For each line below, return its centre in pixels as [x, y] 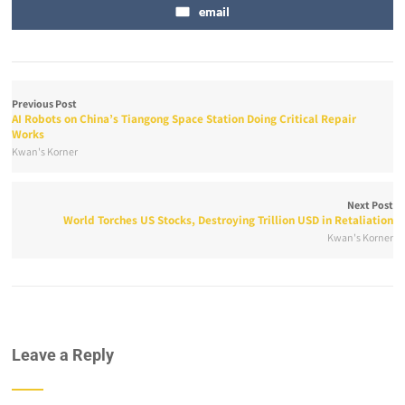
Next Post [370, 204]
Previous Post [45, 103]
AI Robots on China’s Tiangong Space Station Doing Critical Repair [184, 118]
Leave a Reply [63, 354]
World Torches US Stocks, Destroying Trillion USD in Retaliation [228, 220]
